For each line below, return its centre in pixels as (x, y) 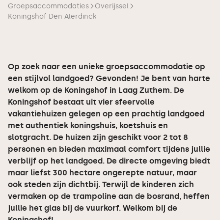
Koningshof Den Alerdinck (52, 16)
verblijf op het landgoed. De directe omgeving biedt (109, 161)
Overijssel (112, 6)
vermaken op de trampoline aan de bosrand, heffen (109, 196)
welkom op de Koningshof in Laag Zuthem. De (96, 90)
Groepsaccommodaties (48, 6)
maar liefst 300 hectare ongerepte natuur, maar (102, 173)
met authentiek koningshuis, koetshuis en (88, 125)
